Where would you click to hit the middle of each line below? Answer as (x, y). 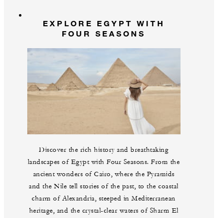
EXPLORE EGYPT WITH (104, 23)
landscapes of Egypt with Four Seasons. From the (104, 162)
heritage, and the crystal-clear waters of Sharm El (104, 211)
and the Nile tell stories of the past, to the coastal (104, 187)
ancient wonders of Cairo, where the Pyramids (104, 174)
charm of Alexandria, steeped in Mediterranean (104, 199)
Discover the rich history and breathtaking (104, 150)
